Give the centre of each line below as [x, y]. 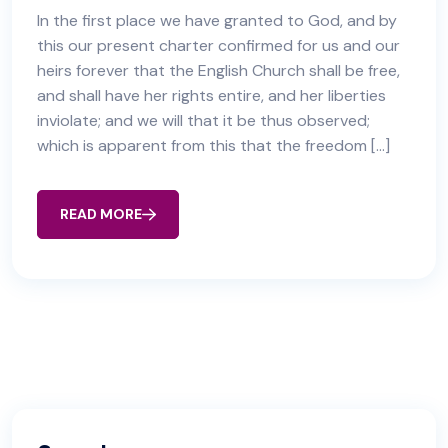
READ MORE [101, 214]
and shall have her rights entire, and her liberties [211, 95]
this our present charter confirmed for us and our [218, 45]
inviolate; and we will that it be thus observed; [203, 120]
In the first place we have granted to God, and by [217, 20]
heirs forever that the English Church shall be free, [218, 70]
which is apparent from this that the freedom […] [213, 145]
